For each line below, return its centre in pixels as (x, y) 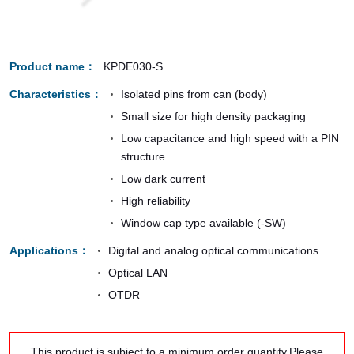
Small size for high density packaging (213, 117)
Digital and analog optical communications (213, 251)
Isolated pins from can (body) (194, 94)
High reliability (155, 201)
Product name (47, 67)
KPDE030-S (133, 67)
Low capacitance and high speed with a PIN (230, 139)
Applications (43, 251)
